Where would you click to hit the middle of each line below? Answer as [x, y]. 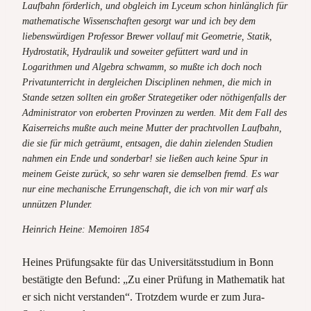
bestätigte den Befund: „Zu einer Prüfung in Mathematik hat [153, 279]
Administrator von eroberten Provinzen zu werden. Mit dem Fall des [154, 112]
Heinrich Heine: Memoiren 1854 [86, 229]
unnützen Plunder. [57, 204]
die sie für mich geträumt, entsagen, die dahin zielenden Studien [148, 143]
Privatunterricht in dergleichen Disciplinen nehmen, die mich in [147, 82]
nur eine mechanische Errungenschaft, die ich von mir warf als [145, 189]
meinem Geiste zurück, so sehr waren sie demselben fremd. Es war [150, 174]
